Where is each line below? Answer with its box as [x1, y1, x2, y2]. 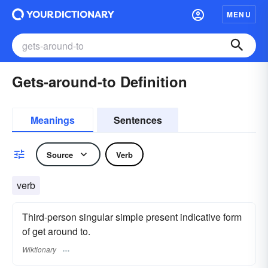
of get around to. [22, 224, 90, 238]
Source [47, 148, 73, 160]
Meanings [31, 113, 75, 127]
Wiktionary [22, 244, 56, 255]
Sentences [113, 113, 162, 127]
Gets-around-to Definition [12, 71, 187, 92]
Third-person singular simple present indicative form [22, 210, 242, 224]
